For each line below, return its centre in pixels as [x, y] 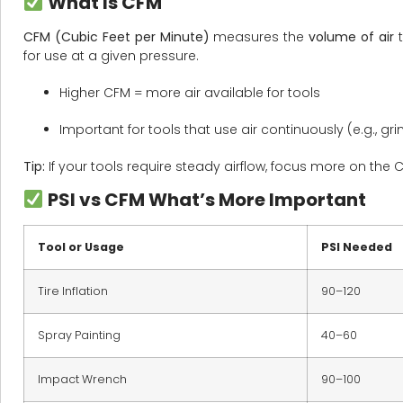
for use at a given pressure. [111, 55]
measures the [259, 36]
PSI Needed [357, 247]
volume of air [352, 36]
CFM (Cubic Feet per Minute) [116, 36]
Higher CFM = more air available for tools [190, 92]
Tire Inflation [73, 291]
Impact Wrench [82, 380]
